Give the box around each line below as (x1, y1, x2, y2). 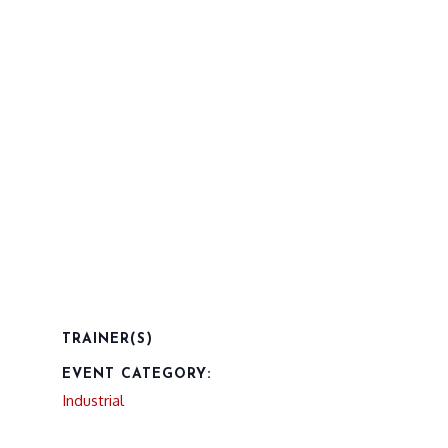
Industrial (62, 391, 124, 410)
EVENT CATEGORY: (62, 367, 211, 382)
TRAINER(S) (62, 332, 153, 347)
